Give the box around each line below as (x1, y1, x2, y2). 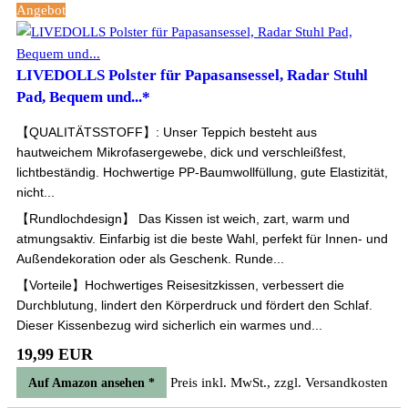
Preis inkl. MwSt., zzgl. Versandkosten (170, 375, 388, 390)
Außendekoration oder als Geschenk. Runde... (16, 251, 284, 266)
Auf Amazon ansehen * (28, 376, 155, 390)
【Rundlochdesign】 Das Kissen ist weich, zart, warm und (16, 211, 350, 226)
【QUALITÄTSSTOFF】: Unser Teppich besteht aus (16, 125, 317, 139)
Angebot (16, 3, 66, 17)
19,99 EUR (16, 345, 93, 363)
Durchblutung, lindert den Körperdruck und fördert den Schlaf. (16, 298, 372, 312)
